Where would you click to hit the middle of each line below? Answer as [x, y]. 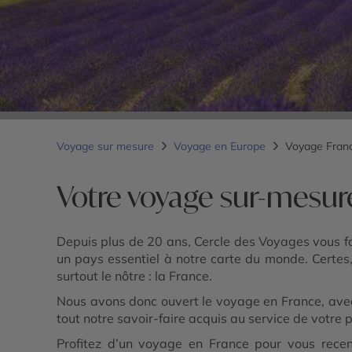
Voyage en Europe [220, 146]
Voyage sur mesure [105, 146]
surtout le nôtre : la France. [134, 275]
